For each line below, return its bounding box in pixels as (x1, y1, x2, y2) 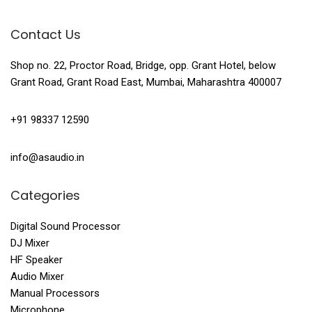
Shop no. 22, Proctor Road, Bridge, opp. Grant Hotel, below (10, 59, 276, 72)
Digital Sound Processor (10, 220, 120, 233)
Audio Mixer (10, 270, 64, 283)
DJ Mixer (10, 237, 49, 250)
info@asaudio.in (10, 151, 84, 164)
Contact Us (10, 26, 81, 44)
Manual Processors (10, 287, 100, 300)
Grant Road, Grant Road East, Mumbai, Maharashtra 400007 (10, 76, 281, 89)
